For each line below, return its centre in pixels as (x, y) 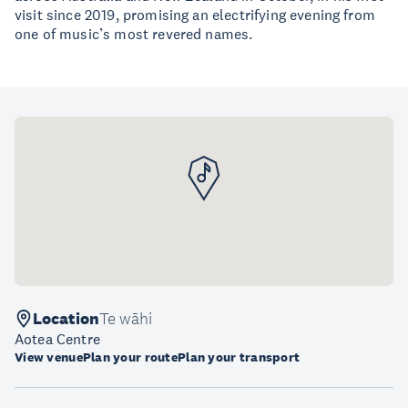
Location (66, 319)
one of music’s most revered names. (134, 34)
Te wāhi (126, 319)
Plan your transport (239, 357)
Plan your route (130, 357)
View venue (49, 357)
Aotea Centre (57, 339)
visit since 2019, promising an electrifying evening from (195, 15)
